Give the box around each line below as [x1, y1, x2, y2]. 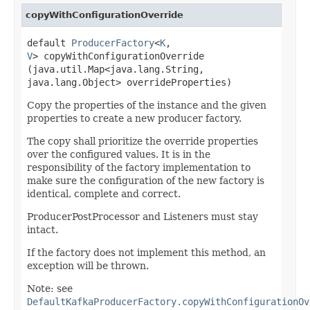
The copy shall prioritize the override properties [27, 135, 258, 147]
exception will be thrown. [27, 259, 149, 271]
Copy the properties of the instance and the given [27, 99, 266, 111]
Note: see [27, 282, 73, 294]
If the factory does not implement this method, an [27, 246, 266, 258]
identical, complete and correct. [27, 188, 181, 199]
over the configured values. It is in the [27, 148, 210, 160]
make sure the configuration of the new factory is [27, 174, 264, 186]
